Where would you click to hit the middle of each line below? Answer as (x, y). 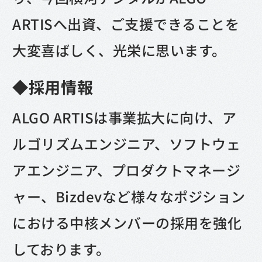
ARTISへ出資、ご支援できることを (126, 24)
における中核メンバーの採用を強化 (127, 223)
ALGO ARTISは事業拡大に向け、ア (125, 118)
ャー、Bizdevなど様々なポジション (129, 196)
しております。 (61, 249)
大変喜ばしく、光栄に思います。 (119, 50)
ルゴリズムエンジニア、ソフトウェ (127, 144)
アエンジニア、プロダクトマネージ (127, 170)
